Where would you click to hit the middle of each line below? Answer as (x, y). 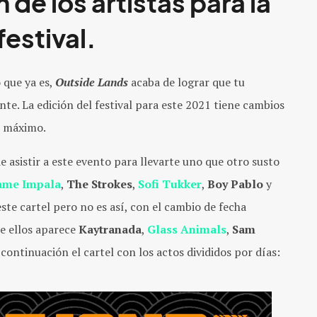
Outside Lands (92, 82)
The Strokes (99, 184)
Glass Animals (187, 229)
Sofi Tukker (170, 184)
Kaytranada (110, 229)
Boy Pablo (237, 184)
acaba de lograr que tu (188, 82)
